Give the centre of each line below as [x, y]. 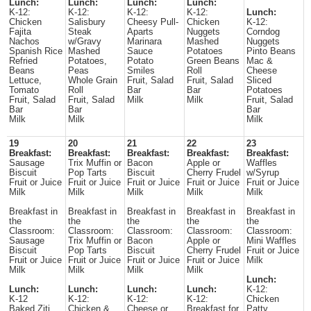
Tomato [24, 90]
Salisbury [87, 22]
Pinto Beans [271, 51]
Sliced [259, 81]
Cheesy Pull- [153, 22]
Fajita [20, 32]
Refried [23, 61]
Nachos [24, 42]
